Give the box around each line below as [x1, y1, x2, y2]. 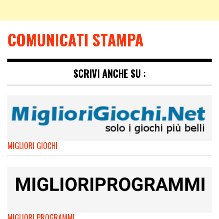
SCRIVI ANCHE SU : [73, 66, 146, 81]
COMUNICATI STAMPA [7, 28, 144, 51]
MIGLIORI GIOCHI [7, 140, 58, 152]
